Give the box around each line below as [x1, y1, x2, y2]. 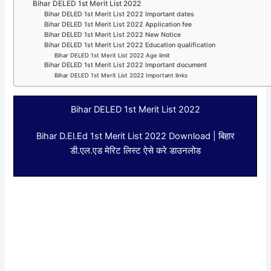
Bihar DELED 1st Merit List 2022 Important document [44, 61, 207, 70]
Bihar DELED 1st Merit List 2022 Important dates [44, 10, 194, 19]
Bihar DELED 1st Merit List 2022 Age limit [54, 52, 170, 59]
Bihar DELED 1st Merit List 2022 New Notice [44, 31, 183, 39]
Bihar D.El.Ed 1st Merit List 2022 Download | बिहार [36, 130, 235, 142]
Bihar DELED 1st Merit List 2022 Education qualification [44, 41, 215, 50]
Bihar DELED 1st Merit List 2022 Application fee [44, 21, 192, 29]
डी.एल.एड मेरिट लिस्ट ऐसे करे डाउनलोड [70, 145, 201, 156]
